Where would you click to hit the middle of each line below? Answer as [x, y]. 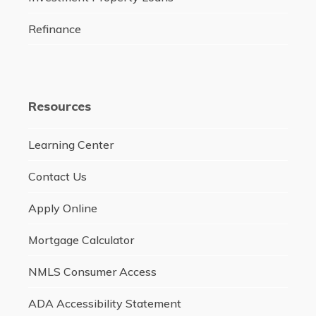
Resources [59, 107]
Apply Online [62, 208]
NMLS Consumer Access [92, 272]
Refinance [54, 29]
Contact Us [57, 177]
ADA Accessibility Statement [104, 304]
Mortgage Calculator [81, 240]
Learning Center [71, 145]
